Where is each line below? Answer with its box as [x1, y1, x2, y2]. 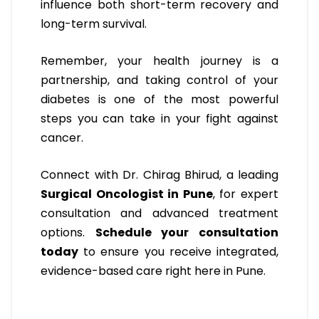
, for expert [212, 186, 279, 203]
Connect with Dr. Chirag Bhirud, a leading [41, 167, 278, 184]
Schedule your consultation [95, 224, 279, 241]
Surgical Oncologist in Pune [41, 186, 213, 203]
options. [41, 224, 95, 241]
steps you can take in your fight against [41, 110, 278, 127]
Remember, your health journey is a [41, 53, 278, 70]
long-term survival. [41, 16, 147, 33]
